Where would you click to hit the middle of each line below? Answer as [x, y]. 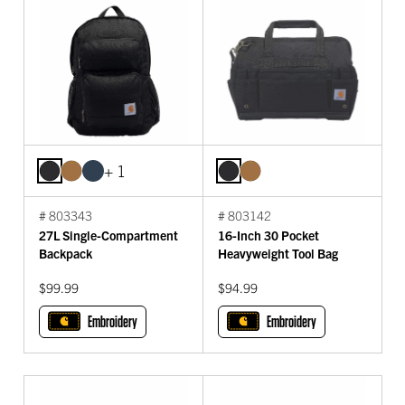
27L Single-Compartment [108, 235]
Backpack [66, 253]
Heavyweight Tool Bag [278, 253]
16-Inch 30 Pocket [268, 235]
